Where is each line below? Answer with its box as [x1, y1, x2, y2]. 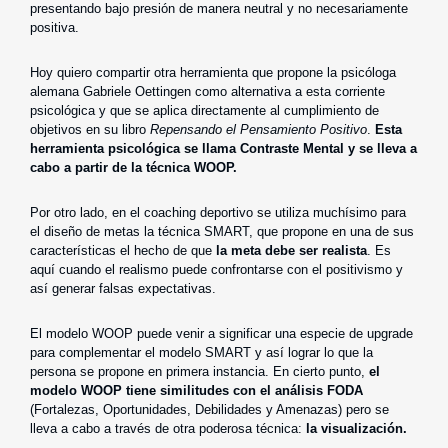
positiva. [30, 19, 83, 35]
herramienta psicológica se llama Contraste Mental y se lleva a [30, 140, 417, 156]
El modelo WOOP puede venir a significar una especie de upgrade [30, 325, 413, 341]
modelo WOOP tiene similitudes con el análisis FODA [30, 382, 363, 398]
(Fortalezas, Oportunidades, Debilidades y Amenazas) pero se [30, 401, 389, 417]
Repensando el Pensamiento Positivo [150, 121, 367, 137]
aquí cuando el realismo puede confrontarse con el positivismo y [30, 261, 403, 277]
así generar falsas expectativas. [30, 280, 216, 296]
